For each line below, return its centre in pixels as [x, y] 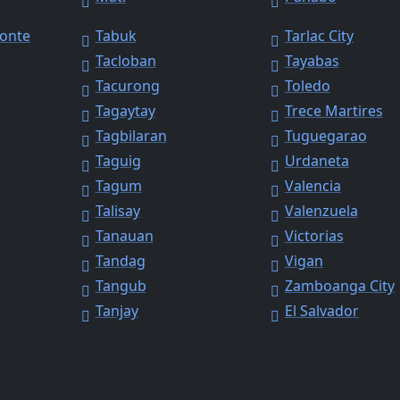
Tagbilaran [131, 136]
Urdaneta [317, 161]
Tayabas [312, 61]
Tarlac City [319, 36]
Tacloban [125, 61]
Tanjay [117, 311]
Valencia [312, 186]
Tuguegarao [325, 136]
